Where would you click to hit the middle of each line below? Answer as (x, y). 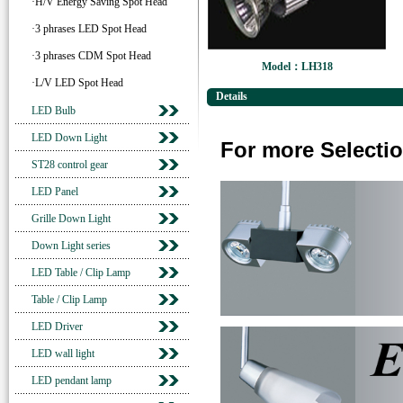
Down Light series (71, 246)
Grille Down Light (71, 219)
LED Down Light (69, 138)
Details (232, 96)
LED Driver (57, 327)
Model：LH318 (297, 67)
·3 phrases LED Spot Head (89, 29)
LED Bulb (54, 111)
